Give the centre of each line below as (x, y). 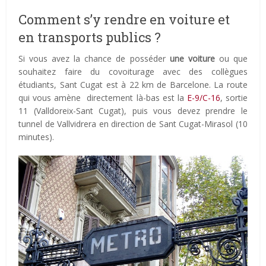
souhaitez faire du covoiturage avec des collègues (133, 72)
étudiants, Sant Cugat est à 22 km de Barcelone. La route (133, 85)
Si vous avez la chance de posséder (94, 59)
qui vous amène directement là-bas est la (103, 98)
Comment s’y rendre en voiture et (124, 20)
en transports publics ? (90, 37)
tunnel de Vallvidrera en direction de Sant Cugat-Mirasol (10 (133, 124)
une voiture (192, 59)
